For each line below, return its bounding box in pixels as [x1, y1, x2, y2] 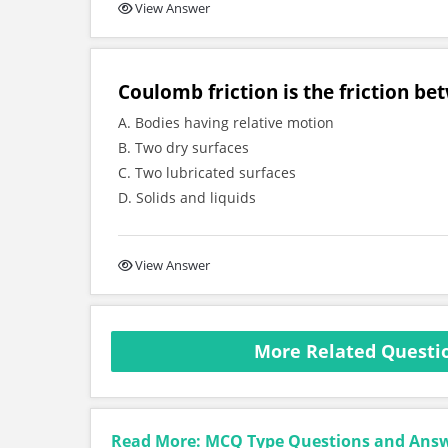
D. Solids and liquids [118, 188, 256, 207]
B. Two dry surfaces [118, 138, 249, 157]
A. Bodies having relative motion [118, 113, 334, 132]
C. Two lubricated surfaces [118, 163, 296, 182]
